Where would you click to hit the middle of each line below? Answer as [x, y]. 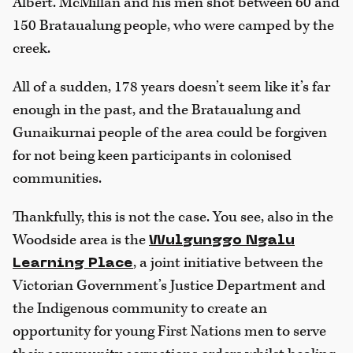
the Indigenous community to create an [140, 309]
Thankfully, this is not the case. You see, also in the [173, 217]
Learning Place [73, 264]
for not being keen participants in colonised [152, 156]
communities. [57, 179]
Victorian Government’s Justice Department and [169, 286]
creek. [32, 49]
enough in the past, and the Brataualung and [157, 110]
